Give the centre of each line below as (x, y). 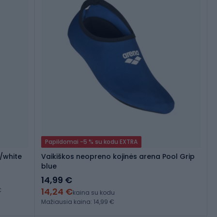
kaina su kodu (94, 193)
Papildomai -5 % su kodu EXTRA (91, 142)
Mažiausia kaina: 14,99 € (78, 202)
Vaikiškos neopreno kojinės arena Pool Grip (118, 157)
